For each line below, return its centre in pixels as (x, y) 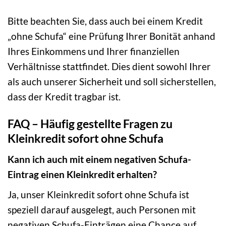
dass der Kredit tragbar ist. (64, 96)
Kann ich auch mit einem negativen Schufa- (99, 159)
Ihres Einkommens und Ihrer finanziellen (94, 51)
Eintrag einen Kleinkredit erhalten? (82, 174)
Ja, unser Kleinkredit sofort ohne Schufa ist (98, 194)
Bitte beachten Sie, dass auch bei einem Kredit (105, 21)
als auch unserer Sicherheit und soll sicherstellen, (112, 81)
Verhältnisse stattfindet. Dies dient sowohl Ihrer (109, 66)
